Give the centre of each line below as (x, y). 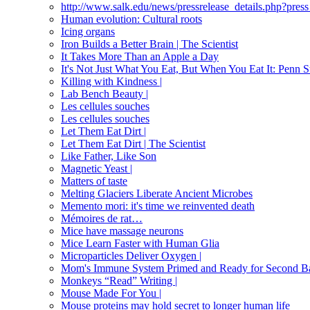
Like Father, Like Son (109, 156)
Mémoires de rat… (102, 219)
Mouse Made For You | (111, 293)
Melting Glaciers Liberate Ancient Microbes (157, 194)
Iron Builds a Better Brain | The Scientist (149, 44)
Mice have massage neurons (122, 231)
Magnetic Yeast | (97, 169)
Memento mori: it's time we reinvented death (158, 206)
